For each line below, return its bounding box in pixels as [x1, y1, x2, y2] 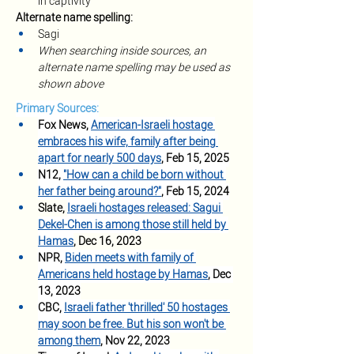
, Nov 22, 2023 [100, 333, 170, 349]
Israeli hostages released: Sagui [67, 200, 223, 217]
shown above [38, 76, 104, 92]
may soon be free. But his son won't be [38, 316, 226, 333]
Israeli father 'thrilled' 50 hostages [64, 299, 230, 316]
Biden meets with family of [65, 250, 196, 266]
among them [38, 333, 100, 349]
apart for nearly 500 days [38, 150, 161, 167]
